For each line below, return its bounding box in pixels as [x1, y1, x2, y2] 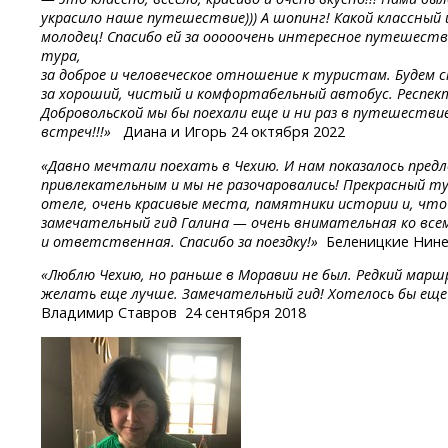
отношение [216, 65, 303, 85]
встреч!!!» [41, 122, 120, 142]
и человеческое [110, 65, 217, 85]
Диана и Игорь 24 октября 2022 [119, 122, 346, 142]
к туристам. [302, 65, 396, 85]
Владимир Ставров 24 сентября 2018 [41, 303, 307, 323]
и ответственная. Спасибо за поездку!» [41, 231, 319, 251]
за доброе [41, 65, 111, 85]
